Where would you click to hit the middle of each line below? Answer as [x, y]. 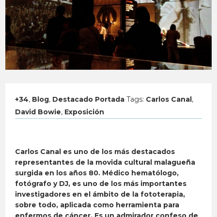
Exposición [85, 112]
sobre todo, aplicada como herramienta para [97, 205]
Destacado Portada [89, 100]
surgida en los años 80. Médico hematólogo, [97, 173]
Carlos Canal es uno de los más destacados [95, 152]
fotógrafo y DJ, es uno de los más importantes [101, 184]
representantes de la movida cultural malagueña [105, 163]
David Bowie [38, 112]
